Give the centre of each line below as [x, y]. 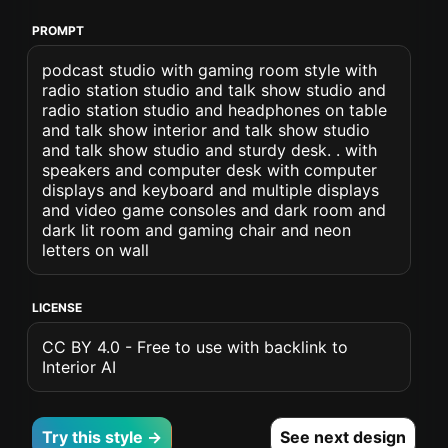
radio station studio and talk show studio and [214, 90]
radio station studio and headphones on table [215, 110]
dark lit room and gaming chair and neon [197, 230]
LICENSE [57, 307]
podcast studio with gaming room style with [210, 70]
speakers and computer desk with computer [210, 170]
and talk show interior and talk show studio [206, 130]
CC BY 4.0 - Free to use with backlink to [195, 347]
